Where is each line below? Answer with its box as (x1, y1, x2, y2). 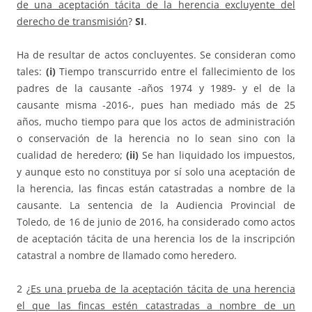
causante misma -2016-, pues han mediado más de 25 (17, 98, 295, 112)
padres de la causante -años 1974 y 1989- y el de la (17, 81, 295, 95)
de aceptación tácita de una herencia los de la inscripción (17, 232, 295, 246)
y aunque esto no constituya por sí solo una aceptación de (17, 165, 295, 179)
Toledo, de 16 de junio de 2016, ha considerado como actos (17, 215, 295, 229)
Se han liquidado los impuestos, (138, 148, 295, 162)
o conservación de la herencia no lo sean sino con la (17, 132, 295, 146)
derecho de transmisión (17, 15, 128, 29)
